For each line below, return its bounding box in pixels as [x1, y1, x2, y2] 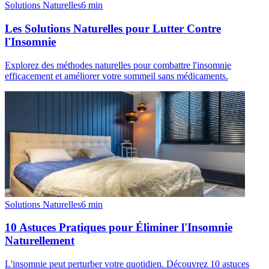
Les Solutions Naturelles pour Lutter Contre [5, 22, 221, 35]
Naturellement [5, 234, 74, 247]
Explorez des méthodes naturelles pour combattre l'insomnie [5, 59, 231, 70]
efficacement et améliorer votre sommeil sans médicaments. [5, 70, 228, 81]
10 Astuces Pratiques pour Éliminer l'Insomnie [5, 221, 232, 234]
